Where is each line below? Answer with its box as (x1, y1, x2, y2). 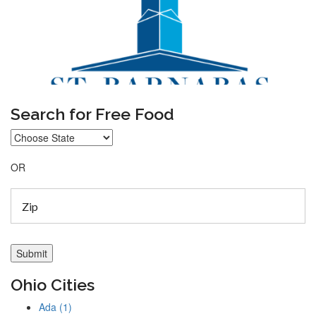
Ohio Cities (11, 275, 95, 295)
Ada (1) (39, 300, 72, 315)
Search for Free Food (11, 104, 174, 124)
